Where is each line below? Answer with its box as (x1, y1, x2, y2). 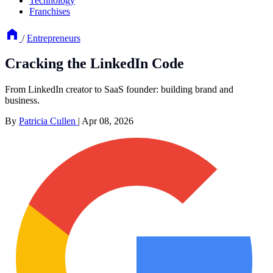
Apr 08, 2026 (82, 116, 133, 127)
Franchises (29, 5, 70, 16)
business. (5, 95, 40, 106)
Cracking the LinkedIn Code (5, 55, 184, 72)
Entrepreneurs (27, 32, 80, 43)
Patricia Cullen (19, 116, 78, 127)
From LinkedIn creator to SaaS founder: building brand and (5, 84, 233, 95)
